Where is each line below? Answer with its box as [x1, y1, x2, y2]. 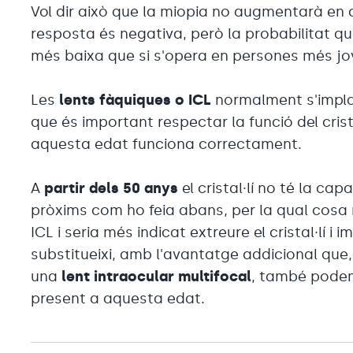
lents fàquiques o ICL [59, 91, 212, 109]
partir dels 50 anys [44, 179, 179, 197]
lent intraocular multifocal [61, 267, 252, 285]
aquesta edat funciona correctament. [31, 135, 303, 153]
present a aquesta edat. [31, 289, 206, 307]
